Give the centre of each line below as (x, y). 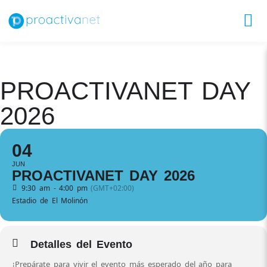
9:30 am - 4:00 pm (55, 188)
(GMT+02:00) (113, 188)
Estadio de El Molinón (50, 201)
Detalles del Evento (81, 244)
